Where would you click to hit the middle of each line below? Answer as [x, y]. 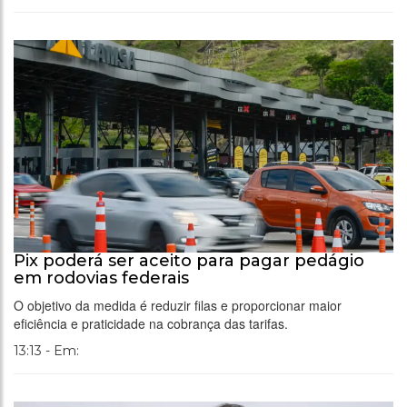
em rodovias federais [101, 278]
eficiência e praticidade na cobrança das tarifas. [151, 324]
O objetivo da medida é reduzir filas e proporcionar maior [178, 306]
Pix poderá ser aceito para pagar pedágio [189, 261]
